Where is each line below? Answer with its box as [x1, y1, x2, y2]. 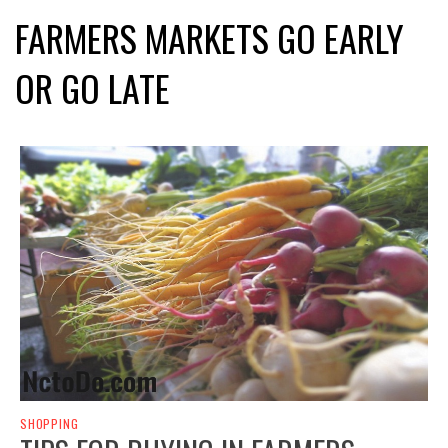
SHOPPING [20, 415, 79, 433]
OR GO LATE [15, 61, 170, 114]
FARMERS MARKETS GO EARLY [15, 11, 404, 64]
